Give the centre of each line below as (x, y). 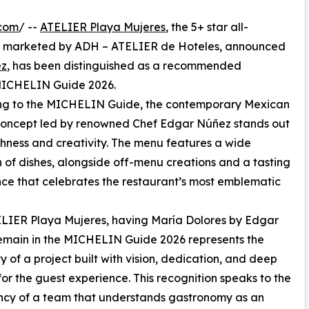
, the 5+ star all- (207, 27)
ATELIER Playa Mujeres (103, 27)
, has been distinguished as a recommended (124, 65)
